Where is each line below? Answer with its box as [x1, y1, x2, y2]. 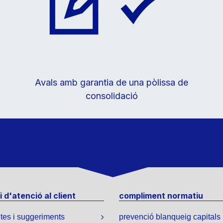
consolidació [85, 90, 138, 101]
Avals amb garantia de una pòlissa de [35, 77, 188, 88]
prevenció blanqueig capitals [119, 213, 221, 222]
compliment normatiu [119, 191, 203, 201]
